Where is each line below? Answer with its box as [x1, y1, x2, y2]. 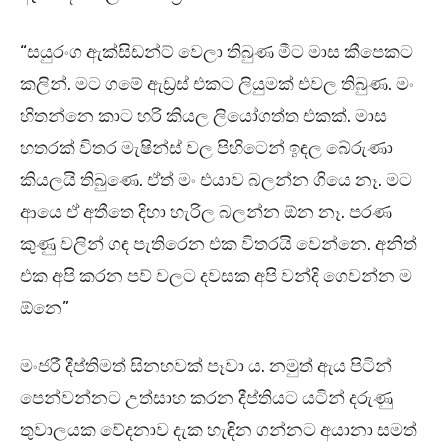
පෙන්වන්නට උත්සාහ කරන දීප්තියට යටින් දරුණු [20, 387, 393, 410]
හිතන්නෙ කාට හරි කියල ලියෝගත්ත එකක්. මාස [20, 105, 387, 128]
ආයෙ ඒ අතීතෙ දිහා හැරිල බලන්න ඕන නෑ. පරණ [20, 201, 392, 224]
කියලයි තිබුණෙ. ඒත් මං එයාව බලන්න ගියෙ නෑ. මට [20, 169, 412, 192]
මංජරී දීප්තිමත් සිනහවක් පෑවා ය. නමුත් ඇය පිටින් [20, 355, 392, 378]
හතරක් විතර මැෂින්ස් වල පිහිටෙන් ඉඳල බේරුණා [20, 137, 393, 160]
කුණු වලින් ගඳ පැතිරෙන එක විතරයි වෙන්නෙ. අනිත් [20, 233, 417, 256]
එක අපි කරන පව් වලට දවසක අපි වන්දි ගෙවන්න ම [20, 265, 412, 288]
